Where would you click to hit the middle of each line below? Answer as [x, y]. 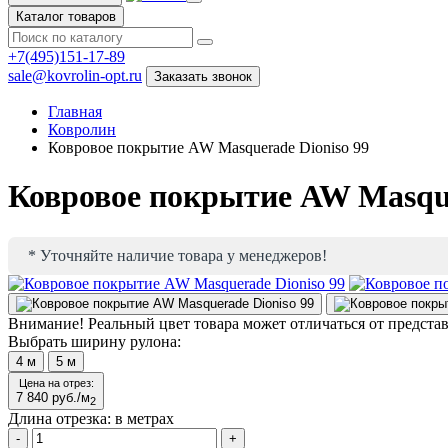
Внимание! [46, 323]
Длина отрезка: [61, 418]
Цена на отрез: [56, 382]
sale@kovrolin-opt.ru [75, 75]
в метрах [144, 418]
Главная [75, 111]
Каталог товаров [66, 16]
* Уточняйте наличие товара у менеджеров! [177, 255]
